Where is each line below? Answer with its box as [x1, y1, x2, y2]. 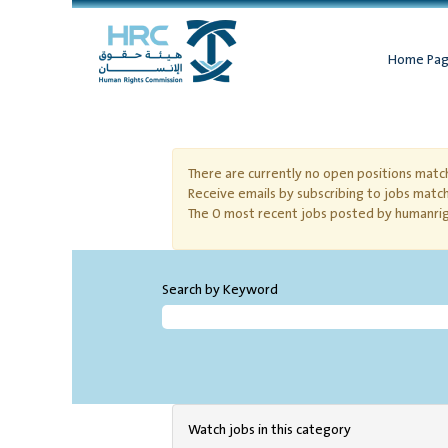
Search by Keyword [162, 279, 278, 301]
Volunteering [172, 102, 283, 133]
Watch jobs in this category [188, 419, 351, 441]
